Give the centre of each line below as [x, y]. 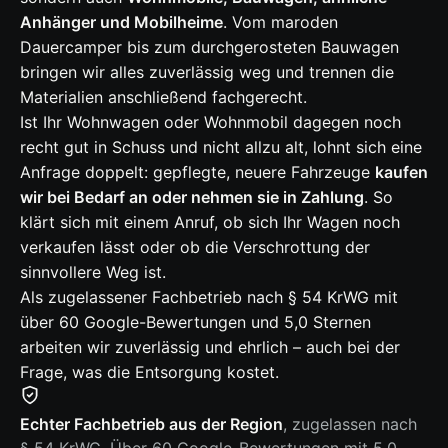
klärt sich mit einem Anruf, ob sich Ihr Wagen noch [210, 222]
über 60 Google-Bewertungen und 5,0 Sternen [195, 322]
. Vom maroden [280, 22]
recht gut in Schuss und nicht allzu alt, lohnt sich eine [221, 147]
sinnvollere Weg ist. [93, 272]
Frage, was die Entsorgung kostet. [149, 372]
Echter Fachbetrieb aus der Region [151, 424]
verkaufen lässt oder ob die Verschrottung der [195, 247]
